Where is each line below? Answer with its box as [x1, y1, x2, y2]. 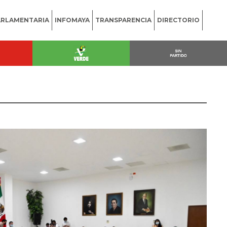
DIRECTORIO [157, 16, 200, 24]
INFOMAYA [55, 16, 90, 24]
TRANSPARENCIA [95, 16, 152, 24]
